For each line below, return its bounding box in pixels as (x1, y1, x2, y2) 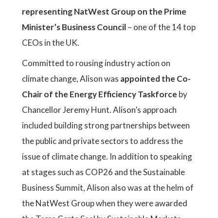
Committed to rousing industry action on (22, 58, 170, 68)
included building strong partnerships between (22, 120, 190, 130)
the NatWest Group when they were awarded (22, 198, 187, 208)
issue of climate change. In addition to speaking (22, 151, 192, 162)
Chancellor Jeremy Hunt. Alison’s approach (22, 105, 177, 115)
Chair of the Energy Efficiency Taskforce (22, 89, 177, 99)
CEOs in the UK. (22, 37, 79, 48)
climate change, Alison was (22, 73, 120, 84)
